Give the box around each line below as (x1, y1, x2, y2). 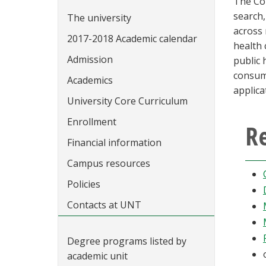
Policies (67, 178, 100, 191)
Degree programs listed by (67, 235, 186, 248)
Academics (67, 74, 113, 87)
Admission (67, 53, 113, 66)
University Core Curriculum (67, 94, 188, 107)
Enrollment (67, 115, 116, 128)
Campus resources (67, 157, 150, 170)
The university (67, 11, 131, 24)
